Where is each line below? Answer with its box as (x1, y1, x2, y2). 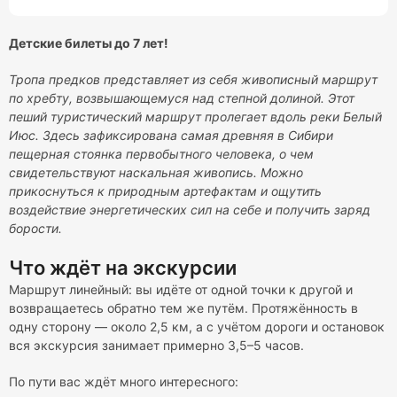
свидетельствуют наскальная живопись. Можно (9, 165, 303, 180)
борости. (9, 221, 62, 236)
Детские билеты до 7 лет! (9, 35, 168, 51)
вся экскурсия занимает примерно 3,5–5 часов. (9, 338, 304, 353)
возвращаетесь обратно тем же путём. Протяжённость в (9, 300, 358, 315)
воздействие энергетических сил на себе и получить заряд (9, 202, 370, 217)
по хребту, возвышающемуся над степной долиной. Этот (9, 90, 354, 105)
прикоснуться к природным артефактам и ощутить (9, 183, 322, 198)
